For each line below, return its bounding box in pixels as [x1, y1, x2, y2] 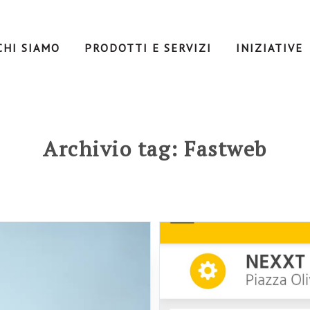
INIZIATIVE [235, 41, 303, 55]
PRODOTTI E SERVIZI [84, 41, 212, 55]
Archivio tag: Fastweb [43, 135, 267, 163]
